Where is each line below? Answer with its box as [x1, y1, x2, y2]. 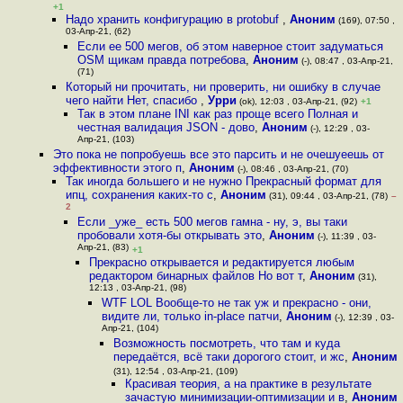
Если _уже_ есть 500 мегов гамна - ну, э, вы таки [76, 215, 347, 228]
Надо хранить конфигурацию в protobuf [65, 13, 282, 26]
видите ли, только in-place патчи [101, 309, 279, 323]
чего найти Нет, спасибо [65, 94, 201, 107]
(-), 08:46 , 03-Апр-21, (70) [235, 164, 349, 174]
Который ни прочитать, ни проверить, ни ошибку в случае [65, 80, 381, 94]
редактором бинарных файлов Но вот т [89, 269, 303, 282]
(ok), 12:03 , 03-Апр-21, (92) [236, 96, 357, 106]
